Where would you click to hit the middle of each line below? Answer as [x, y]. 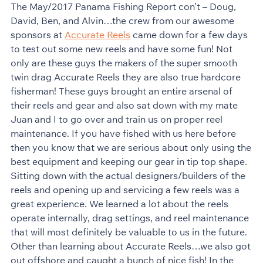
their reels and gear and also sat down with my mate [124, 105]
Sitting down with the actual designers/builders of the [128, 175]
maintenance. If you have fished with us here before [123, 133]
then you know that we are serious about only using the [131, 147]
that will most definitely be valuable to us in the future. [129, 232]
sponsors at [37, 34]
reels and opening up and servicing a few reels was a [125, 189]
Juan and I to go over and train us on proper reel [116, 119]
